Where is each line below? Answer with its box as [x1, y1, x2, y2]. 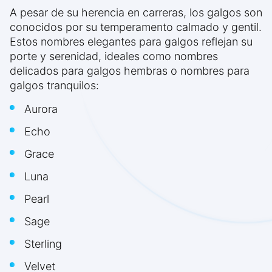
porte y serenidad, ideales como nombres [10, 50, 218, 63]
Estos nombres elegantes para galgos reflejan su [10, 35, 253, 49]
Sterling [24, 237, 62, 251]
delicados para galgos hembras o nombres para [10, 64, 250, 78]
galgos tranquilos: [10, 79, 99, 92]
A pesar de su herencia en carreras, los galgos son [10, 6, 262, 19]
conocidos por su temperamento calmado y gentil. [10, 21, 262, 34]
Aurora [24, 103, 58, 116]
